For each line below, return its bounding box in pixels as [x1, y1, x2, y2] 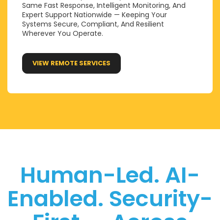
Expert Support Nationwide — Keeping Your [22, 10, 167, 20]
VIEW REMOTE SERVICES [32, 58, 110, 68]
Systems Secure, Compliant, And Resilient [22, 19, 164, 29]
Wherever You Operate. [22, 28, 103, 39]
